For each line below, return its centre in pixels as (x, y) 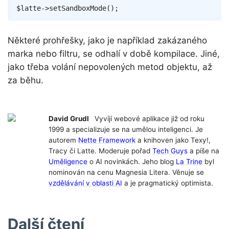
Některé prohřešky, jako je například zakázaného (107, 41)
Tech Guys (170, 151)
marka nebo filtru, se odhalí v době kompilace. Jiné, (114, 54)
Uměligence (68, 162)
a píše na (203, 151)
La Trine (189, 162)
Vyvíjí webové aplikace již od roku (148, 119)
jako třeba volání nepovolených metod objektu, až (110, 67)
